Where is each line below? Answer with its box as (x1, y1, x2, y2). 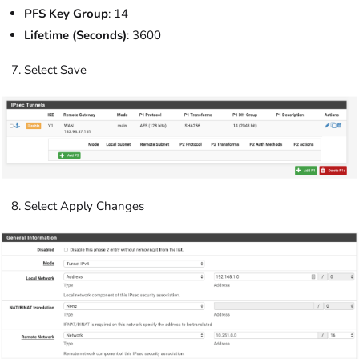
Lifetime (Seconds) (24, 27, 127, 44)
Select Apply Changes (24, 197, 144, 214)
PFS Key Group (24, 6, 108, 22)
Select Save (24, 62, 87, 79)
